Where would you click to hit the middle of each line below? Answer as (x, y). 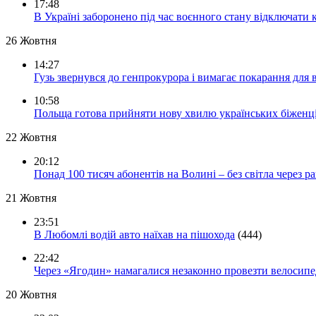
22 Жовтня (31, 138)
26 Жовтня (31, 41)
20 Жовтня (31, 295)
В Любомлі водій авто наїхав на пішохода (134, 235)
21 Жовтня (31, 198)
